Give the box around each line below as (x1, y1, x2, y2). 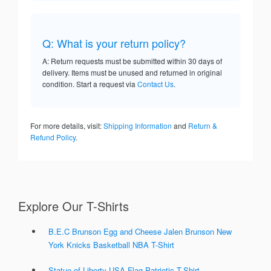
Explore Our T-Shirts (18, 197, 129, 215)
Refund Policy (30, 132, 76, 143)
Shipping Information (103, 120, 172, 131)
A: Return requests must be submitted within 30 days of (42, 56, 222, 67)
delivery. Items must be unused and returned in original (42, 67, 222, 78)
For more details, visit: (30, 120, 103, 131)
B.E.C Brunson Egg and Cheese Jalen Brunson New (48, 226, 232, 238)
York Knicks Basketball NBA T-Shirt (48, 239, 174, 251)
